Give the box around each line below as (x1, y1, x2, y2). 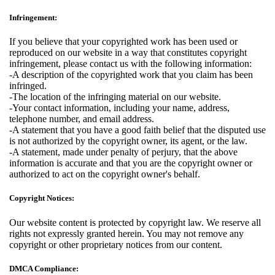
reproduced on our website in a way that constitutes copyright (9, 47, 247, 58)
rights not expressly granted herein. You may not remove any (9, 228, 244, 239)
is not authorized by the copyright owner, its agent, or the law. (9, 136, 247, 147)
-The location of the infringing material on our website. (9, 91, 221, 103)
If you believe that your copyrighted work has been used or (9, 36, 238, 47)
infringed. (9, 80, 47, 91)
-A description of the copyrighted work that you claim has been (9, 69, 253, 80)
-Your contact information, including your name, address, (9, 103, 230, 114)
